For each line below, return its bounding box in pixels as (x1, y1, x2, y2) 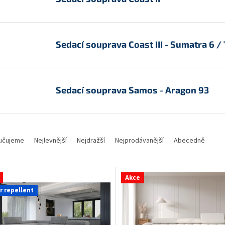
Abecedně (174, 136, 205, 146)
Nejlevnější (34, 136, 67, 146)
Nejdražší (77, 136, 105, 146)
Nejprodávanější (115, 136, 164, 146)
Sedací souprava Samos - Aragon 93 (56, 84, 209, 95)
